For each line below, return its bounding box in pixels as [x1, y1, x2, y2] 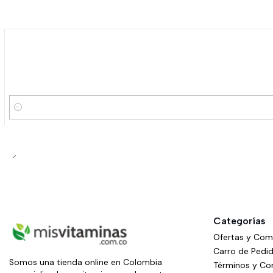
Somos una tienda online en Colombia [9, 257, 162, 268]
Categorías [213, 215, 266, 227]
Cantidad [9, 108, 47, 120]
